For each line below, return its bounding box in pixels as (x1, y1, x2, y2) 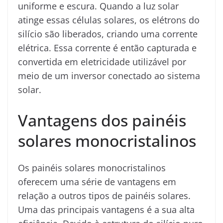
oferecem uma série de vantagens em (18, 175, 176, 188)
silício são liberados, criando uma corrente (18, 27, 198, 40)
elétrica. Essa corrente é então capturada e (18, 41, 197, 54)
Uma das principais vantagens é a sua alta (18, 203, 195, 216)
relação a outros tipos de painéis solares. (18, 189, 191, 202)
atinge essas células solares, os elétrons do (18, 13, 200, 26)
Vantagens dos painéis (18, 109, 186, 131)
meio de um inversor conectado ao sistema (18, 69, 200, 82)
